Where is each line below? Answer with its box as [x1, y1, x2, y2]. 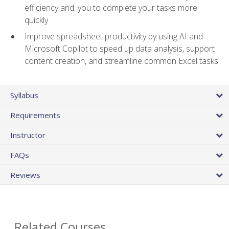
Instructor [10, 130, 45, 141]
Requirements [10, 110, 60, 121]
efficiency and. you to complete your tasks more [25, 2, 197, 13]
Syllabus [10, 90, 38, 101]
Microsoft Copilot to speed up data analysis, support [25, 43, 215, 55]
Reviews [10, 170, 40, 180]
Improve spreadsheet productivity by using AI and [25, 31, 203, 42]
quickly [25, 14, 48, 26]
